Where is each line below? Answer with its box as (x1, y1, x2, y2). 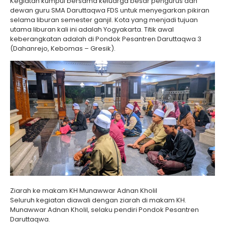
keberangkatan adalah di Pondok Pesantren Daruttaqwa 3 (10, 34, 201, 44)
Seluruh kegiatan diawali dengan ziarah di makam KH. (10, 195, 186, 205)
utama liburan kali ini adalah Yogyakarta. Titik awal (10, 24, 174, 34)
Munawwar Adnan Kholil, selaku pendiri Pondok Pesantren (10, 205, 199, 215)
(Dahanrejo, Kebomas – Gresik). (10, 43, 116, 53)
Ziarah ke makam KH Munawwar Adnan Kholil (10, 186, 157, 196)
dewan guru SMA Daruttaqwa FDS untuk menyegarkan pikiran (10, 5, 209, 15)
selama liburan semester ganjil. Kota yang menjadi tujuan (10, 15, 198, 25)
